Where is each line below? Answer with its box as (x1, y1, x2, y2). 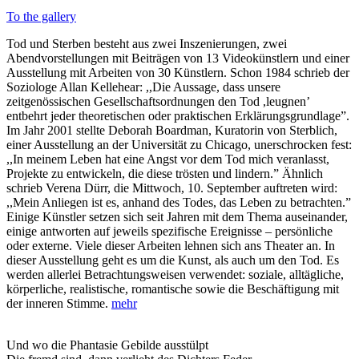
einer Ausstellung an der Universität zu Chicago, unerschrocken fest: (6, 138, 352, 151)
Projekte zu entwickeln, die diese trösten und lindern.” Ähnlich (6, 167, 323, 180)
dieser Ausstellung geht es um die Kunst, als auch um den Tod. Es (6, 253, 339, 267)
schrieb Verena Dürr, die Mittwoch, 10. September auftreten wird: (6, 181, 337, 195)
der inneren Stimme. (6, 296, 111, 310)
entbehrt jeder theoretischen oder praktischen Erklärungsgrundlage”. (6, 109, 349, 123)
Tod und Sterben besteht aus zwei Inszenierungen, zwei (6, 37, 287, 50)
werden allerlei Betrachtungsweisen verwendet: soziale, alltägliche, (6, 268, 344, 281)
